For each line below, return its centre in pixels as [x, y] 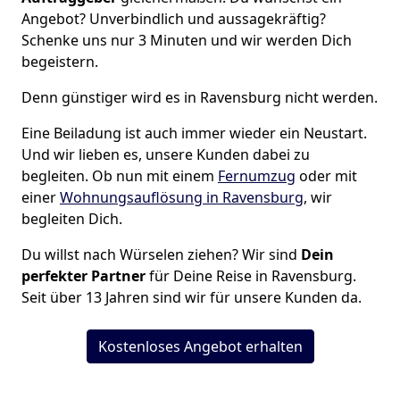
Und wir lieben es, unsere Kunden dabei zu [166, 155]
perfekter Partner [83, 276]
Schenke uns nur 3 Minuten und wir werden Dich [187, 41]
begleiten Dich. [72, 219]
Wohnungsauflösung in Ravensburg [182, 198]
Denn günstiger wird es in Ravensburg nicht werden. [200, 98]
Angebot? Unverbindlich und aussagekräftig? [174, 19]
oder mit [326, 176]
